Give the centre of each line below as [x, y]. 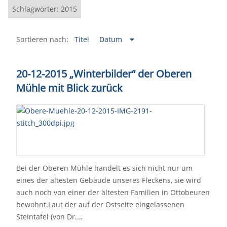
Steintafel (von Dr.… [49, 217]
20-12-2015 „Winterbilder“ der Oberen [104, 74]
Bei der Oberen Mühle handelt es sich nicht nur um [104, 168]
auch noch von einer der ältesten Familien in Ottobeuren [113, 192]
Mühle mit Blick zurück [69, 88]
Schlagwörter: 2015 [45, 9]
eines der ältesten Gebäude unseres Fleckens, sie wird [109, 180]
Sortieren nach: [42, 39]
